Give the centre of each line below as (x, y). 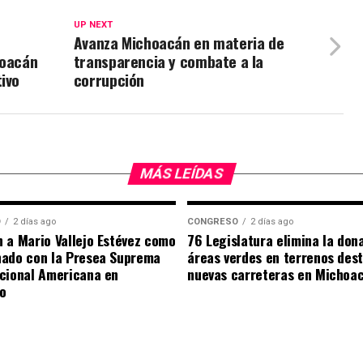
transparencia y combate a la (169, 62)
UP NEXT (93, 25)
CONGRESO (213, 222)
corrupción (109, 80)
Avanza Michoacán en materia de (179, 43)
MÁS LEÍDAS (181, 174)
